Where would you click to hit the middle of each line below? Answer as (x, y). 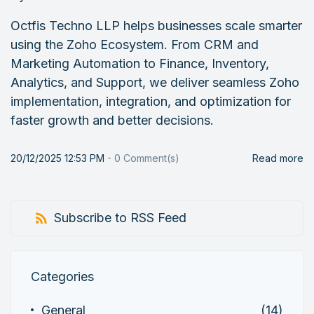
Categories (62, 276)
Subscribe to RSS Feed (120, 218)
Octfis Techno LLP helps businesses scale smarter (156, 26)
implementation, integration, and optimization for (151, 101)
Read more (278, 158)
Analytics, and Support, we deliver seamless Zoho (155, 82)
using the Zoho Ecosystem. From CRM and (135, 45)
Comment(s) (150, 158)
